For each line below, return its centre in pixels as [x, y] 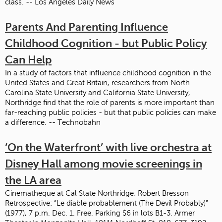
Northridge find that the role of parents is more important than [110, 102]
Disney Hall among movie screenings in [104, 164]
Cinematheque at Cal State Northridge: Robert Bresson [97, 193]
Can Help [28, 59]
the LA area [33, 180]
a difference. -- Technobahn [53, 122]
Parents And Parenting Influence [86, 27]
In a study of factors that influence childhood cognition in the [108, 73]
